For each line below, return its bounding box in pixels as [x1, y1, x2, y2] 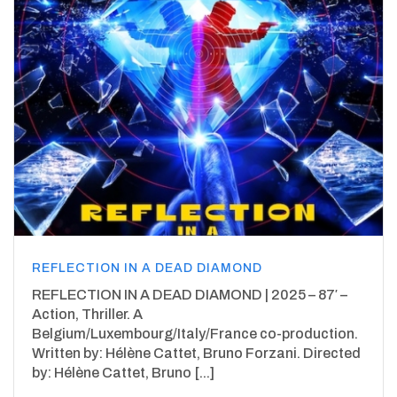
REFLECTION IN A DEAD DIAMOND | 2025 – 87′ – [32, 287, 350, 303]
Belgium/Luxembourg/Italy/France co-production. [32, 326, 358, 342]
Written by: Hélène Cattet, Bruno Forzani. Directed [32, 346, 361, 362]
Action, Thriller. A [32, 307, 143, 323]
